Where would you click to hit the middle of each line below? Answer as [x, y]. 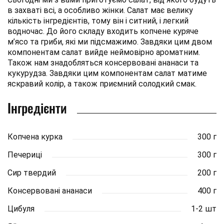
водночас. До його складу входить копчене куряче [103, 31]
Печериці [25, 154]
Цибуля [21, 208]
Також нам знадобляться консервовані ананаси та [103, 62]
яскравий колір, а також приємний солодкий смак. [102, 83]
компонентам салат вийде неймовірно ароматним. [104, 52]
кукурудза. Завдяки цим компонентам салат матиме [107, 73]
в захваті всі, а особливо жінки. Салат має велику [100, 10]
